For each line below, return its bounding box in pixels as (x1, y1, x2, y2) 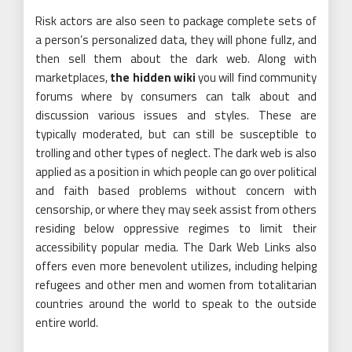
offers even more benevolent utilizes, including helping (35, 256, 317, 275)
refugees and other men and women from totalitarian (35, 275, 317, 294)
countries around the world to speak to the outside (35, 294, 317, 313)
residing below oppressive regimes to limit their (35, 218, 317, 237)
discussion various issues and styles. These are (35, 105, 317, 124)
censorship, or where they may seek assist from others (35, 200, 317, 218)
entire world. (35, 313, 98, 332)
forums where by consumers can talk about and (35, 86, 317, 105)
